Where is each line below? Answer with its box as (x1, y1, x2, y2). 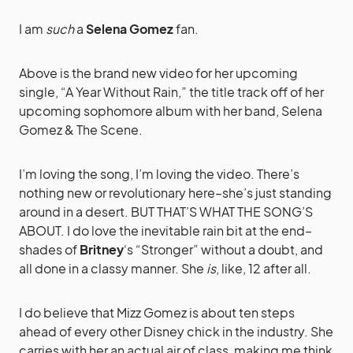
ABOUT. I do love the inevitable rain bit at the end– (19, 222, 312, 239)
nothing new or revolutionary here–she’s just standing (19, 184, 332, 201)
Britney (80, 241, 124, 258)
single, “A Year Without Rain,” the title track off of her (19, 84, 324, 100)
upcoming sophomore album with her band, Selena (19, 102, 322, 119)
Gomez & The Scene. (19, 121, 143, 138)
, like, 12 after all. (216, 260, 311, 277)
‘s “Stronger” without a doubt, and (124, 241, 323, 258)
